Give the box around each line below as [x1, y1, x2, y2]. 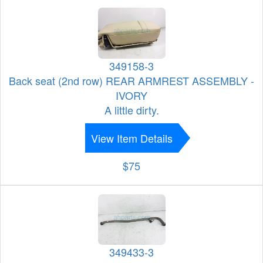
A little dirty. [104, 102, 159, 117]
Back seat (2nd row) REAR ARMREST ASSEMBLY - [9, 72, 254, 88]
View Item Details [90, 130, 173, 146]
